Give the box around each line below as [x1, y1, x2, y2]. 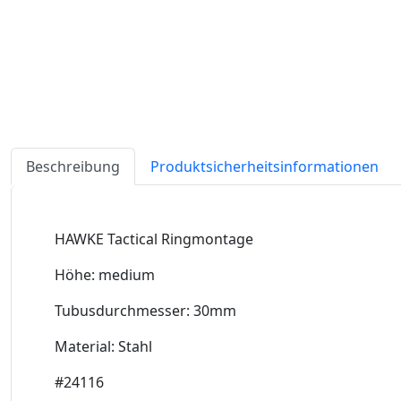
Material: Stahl [55, 336, 156, 356]
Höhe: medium [55, 264, 155, 285]
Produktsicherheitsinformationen [150, 156, 379, 176]
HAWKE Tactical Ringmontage [55, 228, 257, 249]
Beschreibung [26, 156, 120, 176]
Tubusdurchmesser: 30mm [55, 300, 236, 320]
